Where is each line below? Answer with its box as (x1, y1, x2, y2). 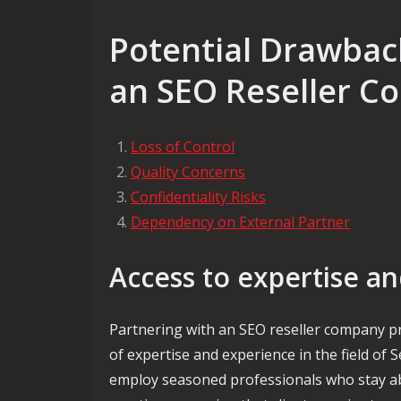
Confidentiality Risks (131, 187, 266, 207)
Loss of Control (131, 137, 235, 157)
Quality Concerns (131, 162, 245, 182)
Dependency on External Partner (131, 212, 350, 232)
